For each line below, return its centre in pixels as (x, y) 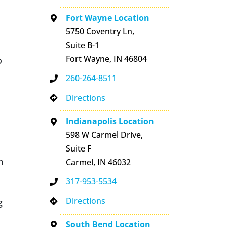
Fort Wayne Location (108, 18)
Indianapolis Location (110, 121)
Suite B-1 (83, 45)
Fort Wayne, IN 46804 (107, 59)
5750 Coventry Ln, (100, 32)
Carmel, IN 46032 (99, 162)
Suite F (79, 149)
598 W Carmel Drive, (105, 135)
